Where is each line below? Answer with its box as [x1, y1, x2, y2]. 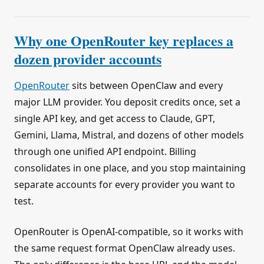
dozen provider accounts [14, 48, 161, 69]
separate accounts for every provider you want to [14, 177, 235, 191]
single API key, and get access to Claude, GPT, [14, 111, 215, 125]
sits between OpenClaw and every [70, 78, 223, 92]
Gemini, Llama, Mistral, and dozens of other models [14, 128, 244, 141]
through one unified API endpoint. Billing [14, 144, 196, 158]
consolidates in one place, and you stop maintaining [14, 161, 246, 174]
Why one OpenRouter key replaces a [14, 29, 233, 51]
